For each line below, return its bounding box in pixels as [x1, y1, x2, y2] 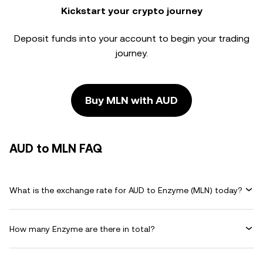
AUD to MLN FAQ [9, 141, 102, 156]
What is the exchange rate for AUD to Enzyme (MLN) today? [9, 185, 242, 195]
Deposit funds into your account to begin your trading [14, 33, 249, 44]
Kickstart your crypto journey [60, 5, 203, 16]
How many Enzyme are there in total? [9, 224, 155, 234]
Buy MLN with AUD [85, 94, 178, 106]
